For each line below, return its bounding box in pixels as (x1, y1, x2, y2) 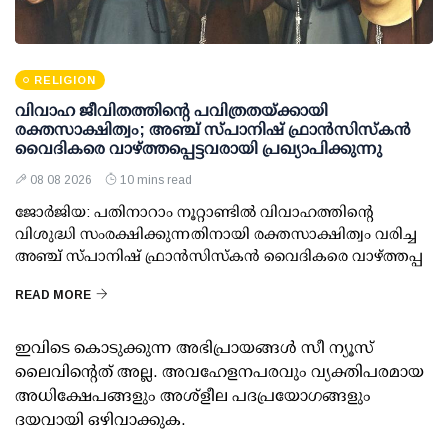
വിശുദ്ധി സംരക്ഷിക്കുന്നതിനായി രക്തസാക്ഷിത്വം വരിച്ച (15, 225, 417, 243)
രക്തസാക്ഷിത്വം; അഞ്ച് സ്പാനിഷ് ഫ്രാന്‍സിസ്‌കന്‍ (15, 121, 411, 139)
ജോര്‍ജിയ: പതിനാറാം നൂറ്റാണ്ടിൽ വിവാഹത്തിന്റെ (15, 203, 374, 221)
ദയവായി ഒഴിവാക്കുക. (15, 411, 186, 429)
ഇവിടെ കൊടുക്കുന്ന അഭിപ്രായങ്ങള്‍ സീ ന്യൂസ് (15, 339, 374, 357)
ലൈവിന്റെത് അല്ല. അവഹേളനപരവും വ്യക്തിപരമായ (15, 363, 424, 381)
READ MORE (15, 288, 91, 303)
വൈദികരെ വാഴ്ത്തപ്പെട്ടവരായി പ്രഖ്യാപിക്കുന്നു (15, 140, 382, 158)
